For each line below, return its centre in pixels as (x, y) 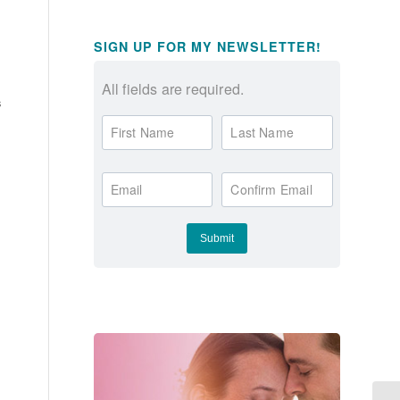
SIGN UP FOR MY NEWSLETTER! (208, 46)
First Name (142, 132)
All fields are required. (173, 88)
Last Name (262, 132)
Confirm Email (271, 189)
